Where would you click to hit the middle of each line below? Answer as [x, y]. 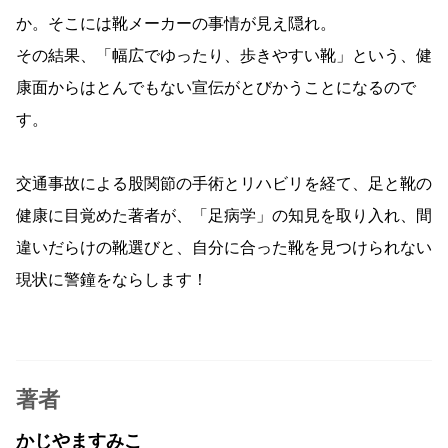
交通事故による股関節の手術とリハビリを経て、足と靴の [224, 184]
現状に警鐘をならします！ [112, 280]
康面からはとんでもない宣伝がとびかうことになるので [216, 88]
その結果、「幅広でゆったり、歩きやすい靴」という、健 [224, 56]
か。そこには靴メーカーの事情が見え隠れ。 [176, 24]
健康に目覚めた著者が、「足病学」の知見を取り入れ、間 [224, 216]
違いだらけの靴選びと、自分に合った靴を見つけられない [224, 248]
